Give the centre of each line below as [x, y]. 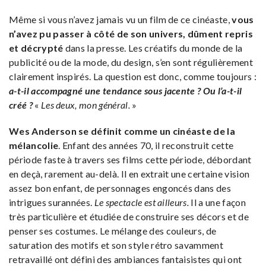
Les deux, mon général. [85, 104]
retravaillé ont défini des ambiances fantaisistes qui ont [126, 259]
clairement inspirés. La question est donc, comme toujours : [133, 76]
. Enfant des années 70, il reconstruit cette [146, 145]
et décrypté [36, 47]
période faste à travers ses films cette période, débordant [130, 159]
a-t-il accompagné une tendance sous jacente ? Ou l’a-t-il [126, 90]
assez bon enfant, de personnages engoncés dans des [120, 188]
